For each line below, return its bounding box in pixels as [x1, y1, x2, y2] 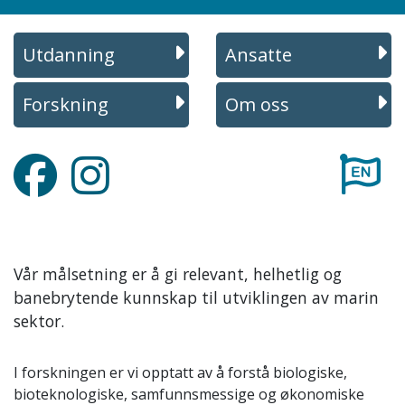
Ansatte [225, 42, 292, 67]
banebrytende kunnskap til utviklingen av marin [14, 287, 379, 308]
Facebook [56, 154, 121, 174]
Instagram [108, 154, 179, 174]
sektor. [14, 310, 64, 332]
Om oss [225, 92, 289, 117]
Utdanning [23, 42, 115, 67]
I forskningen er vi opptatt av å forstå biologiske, [14, 363, 347, 382]
